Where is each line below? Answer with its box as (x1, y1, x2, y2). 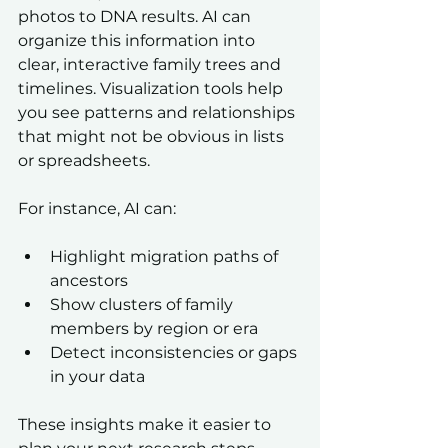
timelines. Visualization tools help (18, 79, 287, 99)
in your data (50, 367, 153, 387)
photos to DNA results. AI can (18, 7, 255, 27)
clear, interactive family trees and (18, 55, 285, 75)
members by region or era (50, 319, 266, 339)
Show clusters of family (50, 295, 237, 315)
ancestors (50, 271, 136, 291)
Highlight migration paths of (50, 247, 282, 267)
